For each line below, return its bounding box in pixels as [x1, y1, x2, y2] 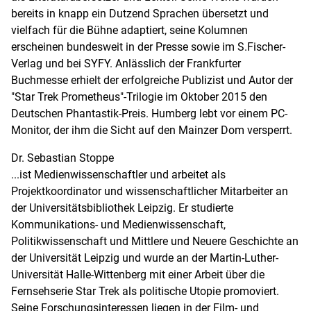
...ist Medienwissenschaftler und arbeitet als [11, 166, 226, 182]
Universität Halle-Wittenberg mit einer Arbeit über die [11, 266, 264, 282]
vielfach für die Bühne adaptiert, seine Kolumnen [11, 22, 248, 37]
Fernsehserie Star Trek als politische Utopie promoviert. [11, 283, 279, 299]
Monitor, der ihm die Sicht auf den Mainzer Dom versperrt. [11, 121, 292, 137]
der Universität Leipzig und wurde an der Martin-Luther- [11, 249, 278, 265]
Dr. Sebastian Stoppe [11, 149, 114, 165]
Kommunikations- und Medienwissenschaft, [11, 216, 226, 232]
